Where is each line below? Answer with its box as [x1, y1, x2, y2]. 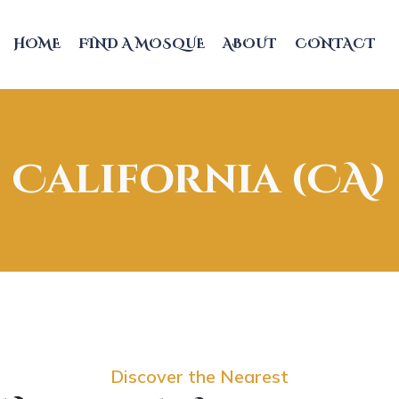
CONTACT [294, 35, 376, 53]
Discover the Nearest [110, 365, 289, 387]
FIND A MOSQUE [77, 35, 205, 53]
